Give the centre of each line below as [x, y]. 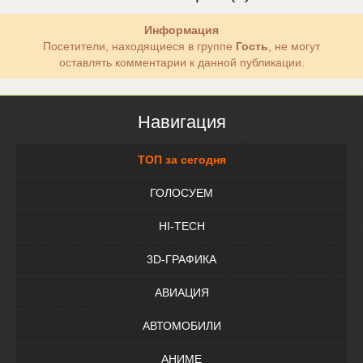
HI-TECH [181, 226]
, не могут [294, 46]
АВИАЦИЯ [181, 293]
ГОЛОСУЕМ [181, 193]
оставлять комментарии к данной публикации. [181, 62]
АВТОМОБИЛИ [181, 326]
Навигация [181, 122]
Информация [181, 30]
